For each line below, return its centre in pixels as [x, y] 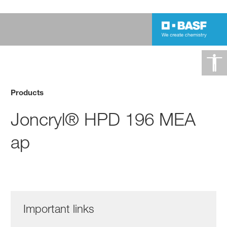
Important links [59, 209]
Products [27, 92]
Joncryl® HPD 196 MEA [103, 119]
